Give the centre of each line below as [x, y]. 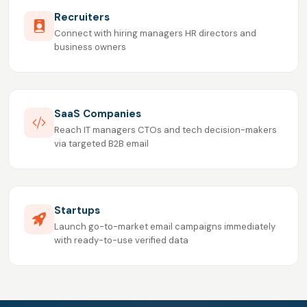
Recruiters [82, 17]
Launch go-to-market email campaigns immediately [165, 227]
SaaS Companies [98, 114]
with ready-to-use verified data [121, 241]
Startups [77, 211]
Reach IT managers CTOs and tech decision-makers [165, 130]
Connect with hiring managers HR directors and [155, 34]
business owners [90, 47]
